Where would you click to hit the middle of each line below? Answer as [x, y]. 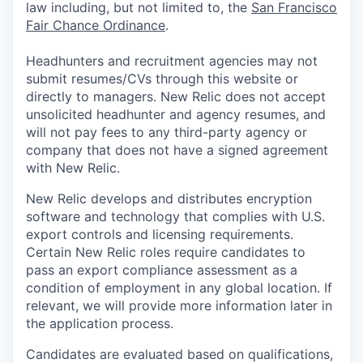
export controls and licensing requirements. [160, 234]
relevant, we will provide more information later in [179, 305]
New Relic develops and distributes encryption [169, 199]
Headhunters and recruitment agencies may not [172, 61]
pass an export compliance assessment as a [162, 270]
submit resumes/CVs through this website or [162, 79]
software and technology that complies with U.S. [175, 216]
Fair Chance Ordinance [96, 25]
